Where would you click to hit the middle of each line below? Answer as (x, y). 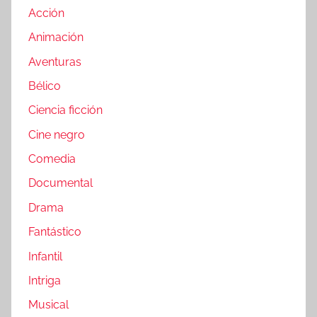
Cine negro (57, 134)
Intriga (45, 280)
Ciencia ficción (65, 110)
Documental (60, 183)
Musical (48, 305)
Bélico (45, 86)
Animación (56, 38)
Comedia (52, 159)
